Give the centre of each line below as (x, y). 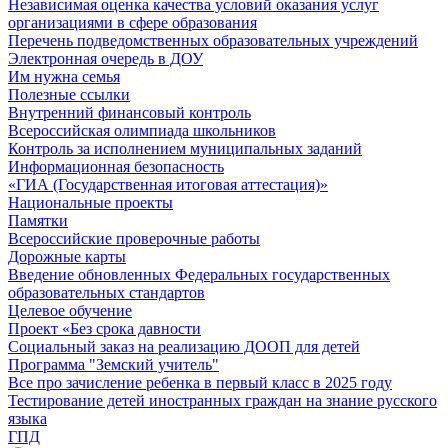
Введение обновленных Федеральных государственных (199, 274)
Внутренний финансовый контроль (129, 112)
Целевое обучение (70, 310)
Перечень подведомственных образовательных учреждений (213, 40)
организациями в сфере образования (132, 22)
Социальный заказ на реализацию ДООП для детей (184, 346)
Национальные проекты (90, 202)
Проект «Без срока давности (104, 328)
